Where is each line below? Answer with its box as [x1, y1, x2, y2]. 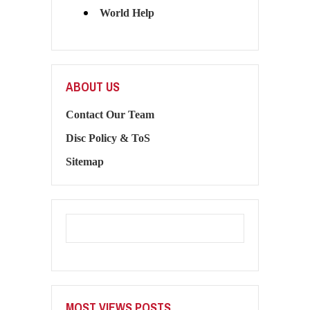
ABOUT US [66, 77, 120, 95]
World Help [99, 7, 154, 19]
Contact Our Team [66, 108, 154, 120]
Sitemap [66, 155, 104, 167]
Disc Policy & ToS [66, 131, 150, 144]
